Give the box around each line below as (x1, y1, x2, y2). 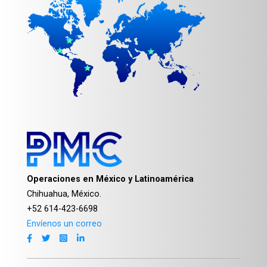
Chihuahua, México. (27, 188, 101, 198)
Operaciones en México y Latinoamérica (27, 173, 194, 184)
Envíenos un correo (27, 218, 102, 228)
